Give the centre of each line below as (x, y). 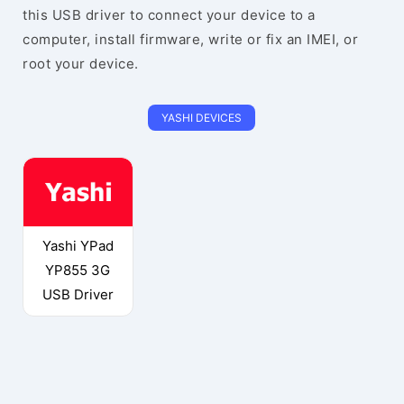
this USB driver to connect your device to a (169, 15)
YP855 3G (78, 270)
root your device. (81, 64)
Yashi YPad (78, 245)
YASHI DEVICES (202, 118)
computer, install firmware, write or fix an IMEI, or (190, 39)
